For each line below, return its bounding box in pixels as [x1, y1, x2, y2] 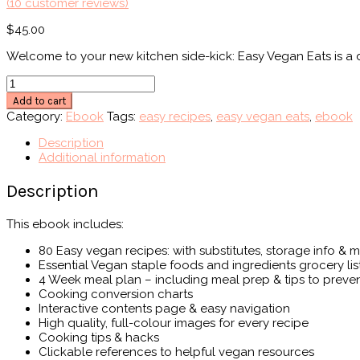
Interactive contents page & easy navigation [39, 301, 290, 316]
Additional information [39, 150, 166, 166]
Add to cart [13, 95, 66, 108]
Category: [6, 109, 66, 125]
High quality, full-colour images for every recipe [39, 315, 309, 330]
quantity [6, 133, 52, 148]
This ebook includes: [6, 216, 124, 231]
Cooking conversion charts [39, 286, 193, 301]
